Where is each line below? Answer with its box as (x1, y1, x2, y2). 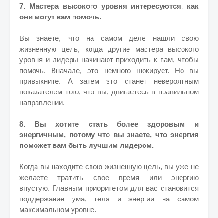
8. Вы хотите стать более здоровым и (19, 120, 199, 128)
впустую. (19, 184, 53, 192)
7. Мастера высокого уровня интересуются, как (19, 2, 199, 10)
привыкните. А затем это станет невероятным (19, 77, 199, 85)
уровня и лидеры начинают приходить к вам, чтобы (19, 55, 199, 64)
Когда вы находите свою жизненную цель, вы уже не (19, 163, 199, 171)
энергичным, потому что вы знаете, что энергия (19, 130, 199, 139)
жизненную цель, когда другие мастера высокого (19, 45, 199, 53)
